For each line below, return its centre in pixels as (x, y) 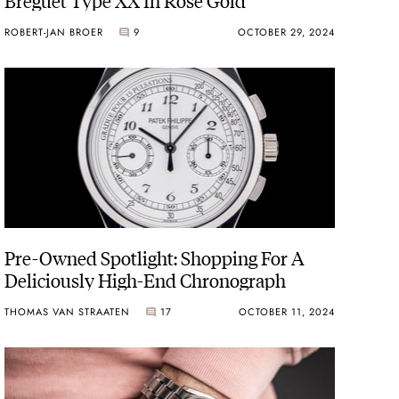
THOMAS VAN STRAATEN (68, 312)
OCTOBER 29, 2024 (286, 33)
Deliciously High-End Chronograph (146, 279)
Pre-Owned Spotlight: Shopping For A (155, 256)
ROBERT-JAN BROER (54, 33)
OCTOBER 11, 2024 (286, 312)
